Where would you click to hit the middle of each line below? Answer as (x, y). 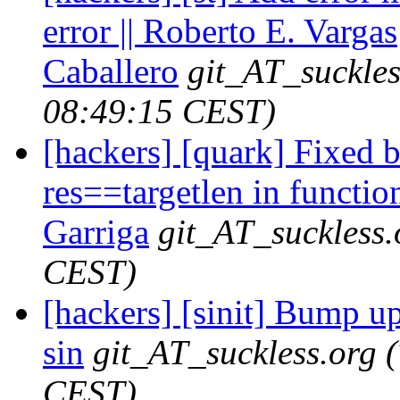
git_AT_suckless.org (235, 352)
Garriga (96, 231)
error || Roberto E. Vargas (220, 30)
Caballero (111, 71)
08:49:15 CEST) (159, 111)
